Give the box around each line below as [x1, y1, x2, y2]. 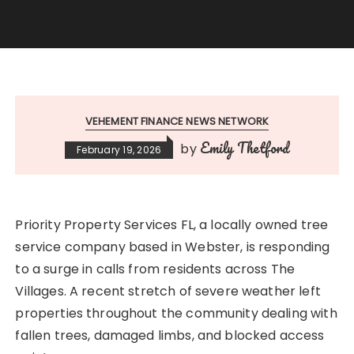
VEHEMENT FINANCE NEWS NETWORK [85, 114, 269, 130]
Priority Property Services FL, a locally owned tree [15, 216, 329, 235]
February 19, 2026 [77, 143, 162, 157]
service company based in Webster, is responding [15, 238, 330, 257]
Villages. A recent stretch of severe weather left [15, 282, 321, 301]
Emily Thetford [199, 137, 289, 160]
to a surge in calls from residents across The [15, 260, 296, 279]
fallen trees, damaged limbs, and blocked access [15, 326, 325, 345]
